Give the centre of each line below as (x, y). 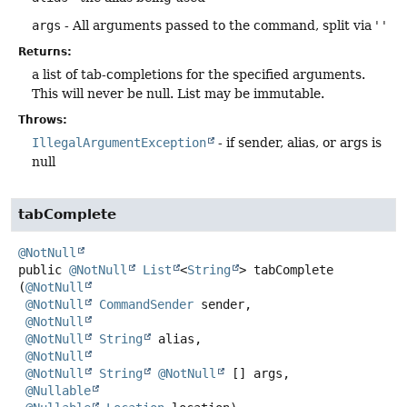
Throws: (43, 120)
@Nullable (58, 391)
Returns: (45, 52)
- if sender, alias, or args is (298, 143)
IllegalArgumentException (119, 143)
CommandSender (146, 305)
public (40, 270)
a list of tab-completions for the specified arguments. (199, 75)
